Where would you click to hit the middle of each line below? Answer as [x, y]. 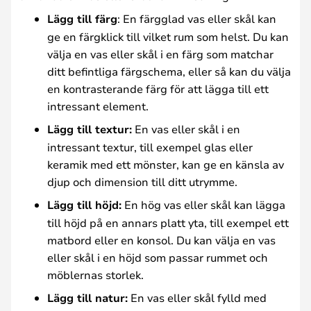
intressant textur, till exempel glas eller [150, 147]
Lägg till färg [82, 19]
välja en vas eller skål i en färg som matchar [160, 54]
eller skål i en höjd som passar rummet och [158, 257]
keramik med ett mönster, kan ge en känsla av [166, 164]
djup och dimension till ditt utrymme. [142, 182]
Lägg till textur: [90, 129]
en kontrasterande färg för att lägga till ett [158, 89]
